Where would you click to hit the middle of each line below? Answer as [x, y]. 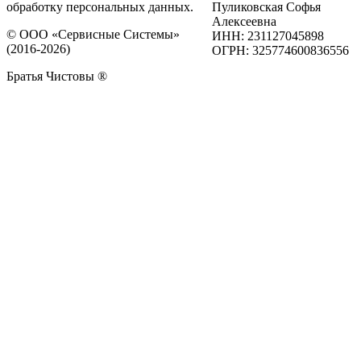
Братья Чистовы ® [57, 77]
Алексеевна [245, 22]
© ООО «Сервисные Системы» [93, 35]
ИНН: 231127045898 [268, 36]
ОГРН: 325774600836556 [281, 51]
